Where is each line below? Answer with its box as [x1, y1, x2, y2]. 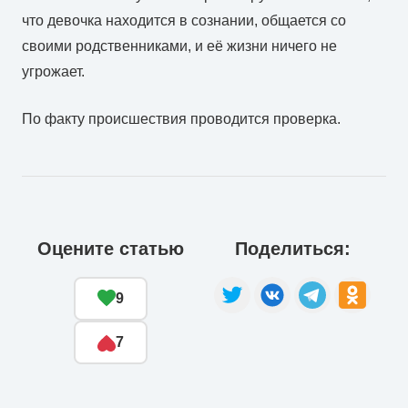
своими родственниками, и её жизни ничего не [22, 37, 337, 54]
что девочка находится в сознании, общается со [22, 12, 346, 28]
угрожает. [22, 63, 85, 79]
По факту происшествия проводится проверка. [22, 110, 341, 127]
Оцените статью [36, 238, 184, 259]
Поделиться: [234, 238, 351, 259]
